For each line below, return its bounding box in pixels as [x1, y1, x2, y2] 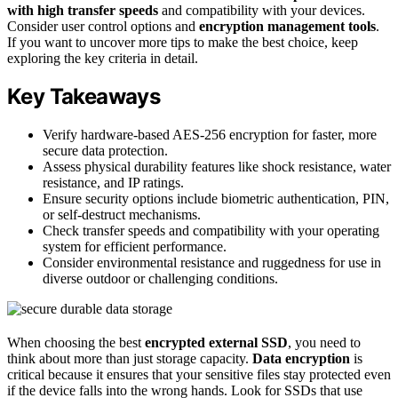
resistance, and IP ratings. [43, 175, 184, 191]
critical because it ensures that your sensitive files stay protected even [7, 367, 391, 383]
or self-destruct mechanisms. [43, 207, 201, 223]
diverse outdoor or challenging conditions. [43, 271, 278, 287]
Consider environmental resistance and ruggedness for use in [43, 255, 381, 271]
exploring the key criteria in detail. [7, 50, 198, 66]
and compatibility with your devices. [158, 2, 365, 18]
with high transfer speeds [7, 2, 158, 18]
